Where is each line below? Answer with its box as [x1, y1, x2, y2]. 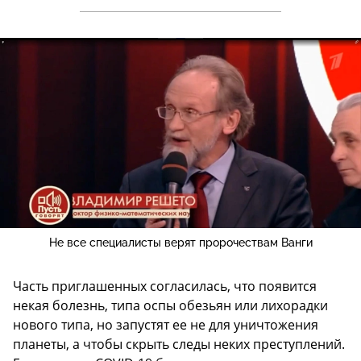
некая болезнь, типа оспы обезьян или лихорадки [13, 297, 328, 315]
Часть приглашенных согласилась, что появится [13, 277, 317, 296]
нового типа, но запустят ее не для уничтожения [13, 316, 318, 334]
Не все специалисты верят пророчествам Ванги [48, 236, 313, 250]
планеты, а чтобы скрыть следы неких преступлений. [13, 335, 345, 354]
